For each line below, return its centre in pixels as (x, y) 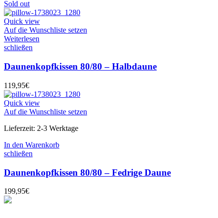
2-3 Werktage (58, 128)
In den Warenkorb (32, 145)
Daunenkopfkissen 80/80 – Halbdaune (80, 67)
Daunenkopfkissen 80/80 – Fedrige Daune (87, 172)
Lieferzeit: (20, 128)
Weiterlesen (22, 39)
